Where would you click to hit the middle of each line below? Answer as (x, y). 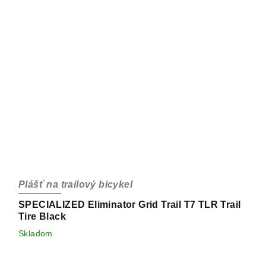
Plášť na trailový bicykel (75, 184)
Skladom (36, 233)
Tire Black (42, 216)
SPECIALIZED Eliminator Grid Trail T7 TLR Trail (130, 204)
